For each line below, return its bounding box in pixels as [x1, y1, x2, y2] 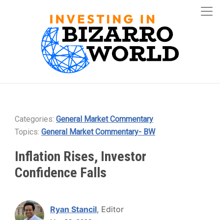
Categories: [15, 114, 56, 124]
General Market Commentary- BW [41, 127, 155, 137]
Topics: [15, 127, 41, 137]
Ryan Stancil [50, 204, 97, 214]
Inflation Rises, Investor [15, 148, 146, 165]
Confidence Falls [15, 165, 107, 181]
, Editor [97, 204, 124, 214]
